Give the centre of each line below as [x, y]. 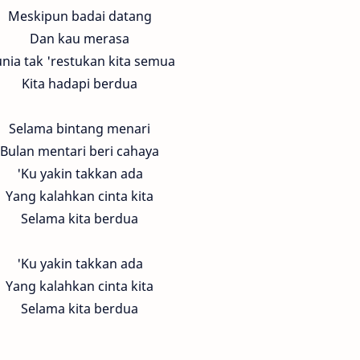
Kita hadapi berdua [80, 84]
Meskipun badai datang [80, 16]
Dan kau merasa [80, 39]
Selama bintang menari [80, 129]
